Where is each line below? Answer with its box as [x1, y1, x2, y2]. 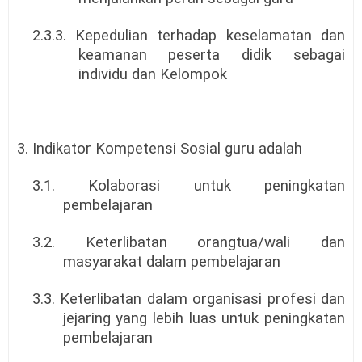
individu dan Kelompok [78, 65, 227, 84]
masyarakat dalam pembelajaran [62, 253, 280, 271]
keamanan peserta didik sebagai [78, 46, 345, 65]
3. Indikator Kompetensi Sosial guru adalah [17, 140, 302, 158]
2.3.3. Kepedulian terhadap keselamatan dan [32, 27, 345, 45]
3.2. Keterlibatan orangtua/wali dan [32, 234, 345, 252]
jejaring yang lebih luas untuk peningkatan [62, 309, 345, 328]
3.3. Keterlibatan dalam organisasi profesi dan [32, 290, 345, 309]
